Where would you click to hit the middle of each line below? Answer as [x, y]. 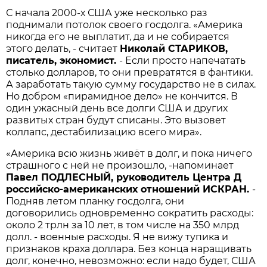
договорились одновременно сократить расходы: [130, 213]
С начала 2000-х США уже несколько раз [107, 13]
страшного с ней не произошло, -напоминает [120, 166]
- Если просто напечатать [183, 61]
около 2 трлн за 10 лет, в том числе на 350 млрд [123, 225]
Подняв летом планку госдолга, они [95, 201]
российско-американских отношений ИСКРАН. [129, 190]
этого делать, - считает [63, 49]
